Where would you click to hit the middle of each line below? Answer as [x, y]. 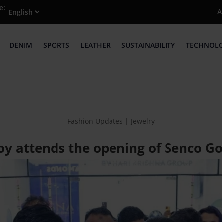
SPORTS [56, 45]
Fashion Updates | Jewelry [111, 121]
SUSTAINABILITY [148, 45]
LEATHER [95, 45]
